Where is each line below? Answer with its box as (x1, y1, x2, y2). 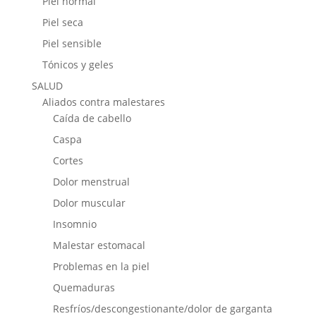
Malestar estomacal (52, 238, 145, 253)
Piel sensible (42, 37, 102, 51)
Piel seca (42, 16, 83, 30)
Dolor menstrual (52, 175, 130, 189)
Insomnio (52, 217, 97, 231)
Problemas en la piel (52, 260, 150, 274)
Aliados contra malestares (42, 95, 165, 109)
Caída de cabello (52, 111, 131, 126)
